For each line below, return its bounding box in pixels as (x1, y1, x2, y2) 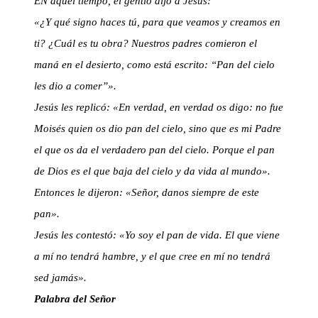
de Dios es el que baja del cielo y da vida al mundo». (34, 165, 271, 177)
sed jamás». (34, 272, 87, 284)
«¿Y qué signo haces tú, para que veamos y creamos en (34, 16, 281, 28)
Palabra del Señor (34, 293, 116, 305)
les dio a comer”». (34, 80, 117, 92)
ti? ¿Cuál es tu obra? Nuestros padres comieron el (34, 38, 258, 50)
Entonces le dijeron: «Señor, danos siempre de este (34, 187, 260, 199)
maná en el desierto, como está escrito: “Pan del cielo (34, 59, 275, 71)
